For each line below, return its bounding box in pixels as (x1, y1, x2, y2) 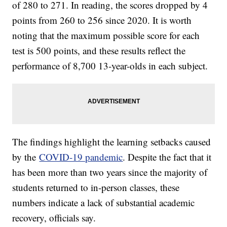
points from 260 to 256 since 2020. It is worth (12, 14, 192, 27)
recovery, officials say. (12, 211, 96, 224)
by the (12, 150, 40, 164)
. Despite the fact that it (123, 150, 212, 164)
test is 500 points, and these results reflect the (12, 44, 186, 57)
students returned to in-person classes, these (12, 181, 180, 194)
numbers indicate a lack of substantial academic (12, 196, 195, 209)
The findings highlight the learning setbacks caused (12, 135, 211, 148)
